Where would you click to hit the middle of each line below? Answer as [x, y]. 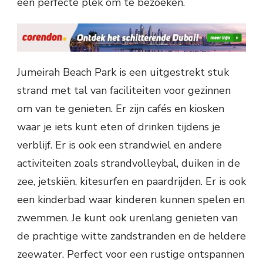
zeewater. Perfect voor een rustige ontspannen [131, 254]
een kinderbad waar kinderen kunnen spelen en [131, 200]
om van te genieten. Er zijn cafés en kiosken [121, 109]
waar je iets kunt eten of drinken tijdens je [119, 127]
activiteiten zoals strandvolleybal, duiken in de [129, 163]
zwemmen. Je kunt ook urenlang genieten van [127, 218]
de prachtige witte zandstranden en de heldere [131, 236]
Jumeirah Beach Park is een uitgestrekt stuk [123, 73]
